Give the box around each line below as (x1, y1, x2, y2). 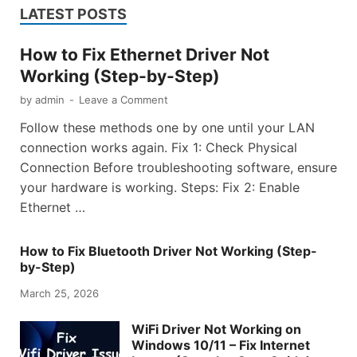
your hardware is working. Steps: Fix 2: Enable (20, 178, 300, 195)
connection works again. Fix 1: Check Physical (20, 139, 297, 155)
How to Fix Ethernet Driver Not (20, 44, 269, 65)
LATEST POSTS (20, 5, 127, 22)
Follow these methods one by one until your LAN (20, 119, 315, 135)
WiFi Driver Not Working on (131, 320, 301, 337)
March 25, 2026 (20, 286, 99, 300)
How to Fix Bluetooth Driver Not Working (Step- (20, 242, 317, 259)
